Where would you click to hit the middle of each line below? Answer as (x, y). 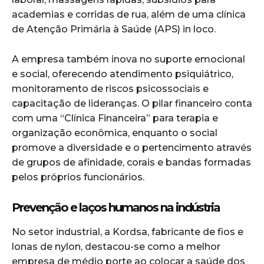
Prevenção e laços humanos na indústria (116, 208)
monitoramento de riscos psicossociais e (110, 89)
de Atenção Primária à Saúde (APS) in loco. (114, 29)
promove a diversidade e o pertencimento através (132, 148)
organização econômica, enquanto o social (115, 133)
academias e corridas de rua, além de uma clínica (129, 15)
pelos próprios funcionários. (78, 177)
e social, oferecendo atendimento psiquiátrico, (123, 74)
